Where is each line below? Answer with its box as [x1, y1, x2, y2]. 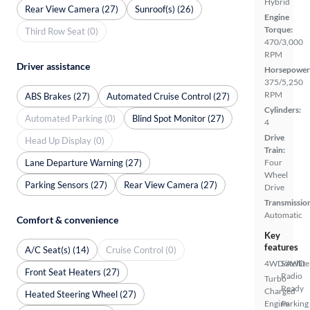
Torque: [264, 24, 293, 35]
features [264, 241, 298, 253]
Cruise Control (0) [106, 244, 176, 255]
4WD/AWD [264, 258, 305, 269]
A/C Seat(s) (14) [25, 244, 89, 255]
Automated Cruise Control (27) [107, 90, 230, 102]
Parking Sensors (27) [25, 179, 107, 190]
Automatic [264, 210, 302, 221]
